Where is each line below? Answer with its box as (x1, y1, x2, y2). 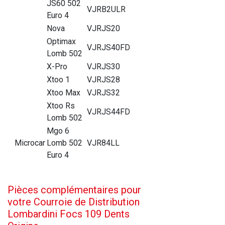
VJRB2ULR (87, 4, 126, 14)
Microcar (15, 138, 45, 148)
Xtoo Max (47, 87, 80, 97)
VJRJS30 (87, 61, 120, 71)
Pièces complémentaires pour (8, 183, 141, 196)
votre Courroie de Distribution (8, 195, 140, 208)
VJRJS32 (87, 87, 120, 97)
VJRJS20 (87, 23, 120, 33)
